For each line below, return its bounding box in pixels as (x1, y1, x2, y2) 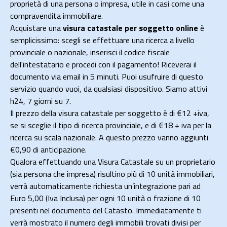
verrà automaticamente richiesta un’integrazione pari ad (10, 180, 201, 193)
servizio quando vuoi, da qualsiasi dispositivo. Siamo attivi (10, 83, 207, 95)
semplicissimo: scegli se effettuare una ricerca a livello (10, 34, 195, 47)
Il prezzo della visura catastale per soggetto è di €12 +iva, (10, 107, 209, 120)
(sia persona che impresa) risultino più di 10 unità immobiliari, (10, 168, 215, 180)
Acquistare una (10, 22, 63, 34)
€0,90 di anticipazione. (10, 143, 87, 156)
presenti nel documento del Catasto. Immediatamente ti (10, 204, 202, 217)
